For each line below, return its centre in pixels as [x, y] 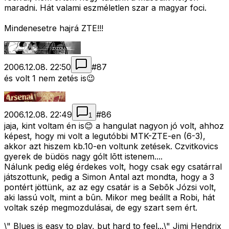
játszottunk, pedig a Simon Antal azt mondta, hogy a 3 [109, 177]
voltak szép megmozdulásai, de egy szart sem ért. [101, 208]
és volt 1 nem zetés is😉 [50, 78]
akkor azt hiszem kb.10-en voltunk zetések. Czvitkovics [111, 146]
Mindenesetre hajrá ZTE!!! [54, 28]
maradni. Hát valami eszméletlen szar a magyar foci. [105, 8]
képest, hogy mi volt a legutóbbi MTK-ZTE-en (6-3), [105, 136]
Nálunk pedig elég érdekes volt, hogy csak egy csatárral [113, 167]
